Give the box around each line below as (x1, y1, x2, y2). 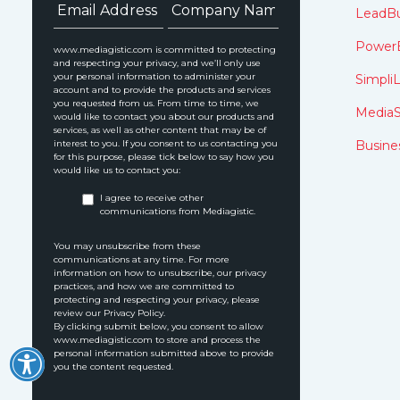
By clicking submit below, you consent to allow (54, 321, 263, 332)
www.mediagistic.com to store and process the (54, 334, 261, 346)
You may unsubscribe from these (54, 240, 201, 252)
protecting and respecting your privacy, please (54, 294, 260, 305)
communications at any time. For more (54, 254, 229, 265)
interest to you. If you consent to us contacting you (54, 137, 278, 149)
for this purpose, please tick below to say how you (54, 151, 274, 162)
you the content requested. (54, 361, 173, 372)
